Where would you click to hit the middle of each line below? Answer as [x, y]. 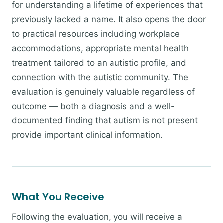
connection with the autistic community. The [100, 77]
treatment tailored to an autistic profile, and [99, 63]
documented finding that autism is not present [105, 120]
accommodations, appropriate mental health [100, 48]
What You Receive [58, 197]
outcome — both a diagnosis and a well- [93, 106]
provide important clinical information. [87, 135]
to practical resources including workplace [96, 34]
